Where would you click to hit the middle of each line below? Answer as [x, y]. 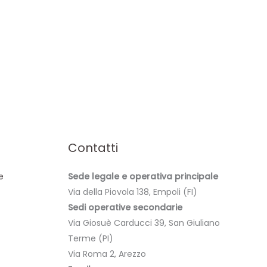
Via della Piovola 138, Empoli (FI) [132, 192]
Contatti [93, 148]
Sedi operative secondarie [125, 207]
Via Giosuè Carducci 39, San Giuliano [144, 223]
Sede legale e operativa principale [143, 176]
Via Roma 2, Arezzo [107, 254]
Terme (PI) [90, 238]
